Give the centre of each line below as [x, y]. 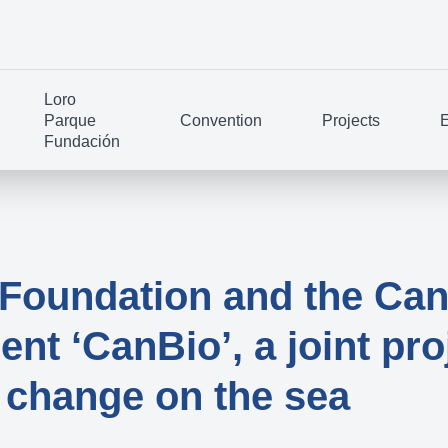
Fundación [81, 141]
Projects [350, 120]
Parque [69, 120]
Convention [220, 120]
